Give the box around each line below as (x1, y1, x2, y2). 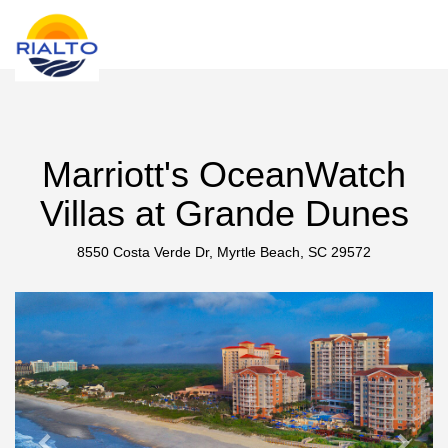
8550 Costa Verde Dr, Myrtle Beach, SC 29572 (77, 244, 371, 260)
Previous (45, 294, 123, 316)
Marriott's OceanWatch (42, 154, 406, 195)
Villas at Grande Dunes (39, 193, 409, 234)
